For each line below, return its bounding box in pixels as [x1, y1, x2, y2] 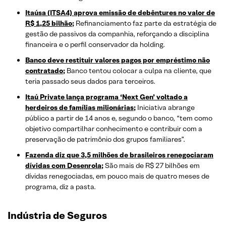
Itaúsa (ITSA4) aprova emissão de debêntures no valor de [25, 8, 215, 18]
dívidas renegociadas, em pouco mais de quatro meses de [25, 172, 209, 181]
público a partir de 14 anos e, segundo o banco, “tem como [25, 114, 212, 123]
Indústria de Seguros [8, 209, 107, 222]
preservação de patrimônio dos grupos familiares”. [25, 135, 185, 144]
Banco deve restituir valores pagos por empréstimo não [25, 55, 210, 65]
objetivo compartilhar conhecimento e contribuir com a [25, 124, 202, 134]
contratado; [25, 66, 65, 76]
